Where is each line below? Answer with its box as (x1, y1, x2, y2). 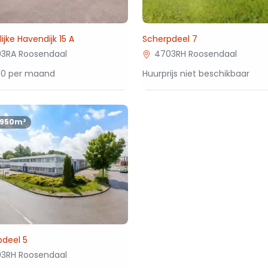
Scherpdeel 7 (142, 33, 198, 45)
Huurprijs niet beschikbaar (142, 68, 250, 80)
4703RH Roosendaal (154, 48, 237, 60)
